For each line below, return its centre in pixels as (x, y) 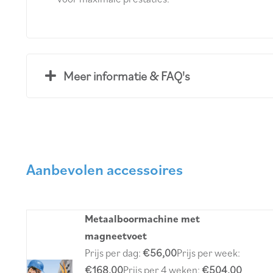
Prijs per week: (208, 253)
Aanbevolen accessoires (104, 169)
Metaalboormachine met (142, 219)
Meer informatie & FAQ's (127, 76)
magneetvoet (115, 236)
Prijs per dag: (113, 253)
